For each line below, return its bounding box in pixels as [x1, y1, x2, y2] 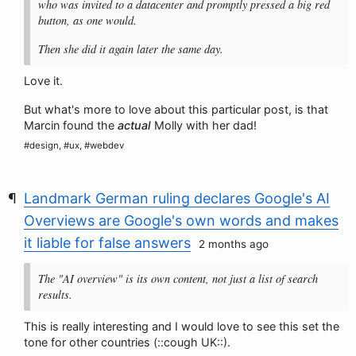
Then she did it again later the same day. [38, 41, 223, 56]
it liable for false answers [24, 234, 191, 251]
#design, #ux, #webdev [24, 140, 124, 151]
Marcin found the [24, 118, 118, 132]
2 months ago [199, 238, 269, 250]
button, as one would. [38, 13, 137, 28]
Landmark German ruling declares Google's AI [24, 190, 330, 207]
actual [118, 118, 151, 132]
